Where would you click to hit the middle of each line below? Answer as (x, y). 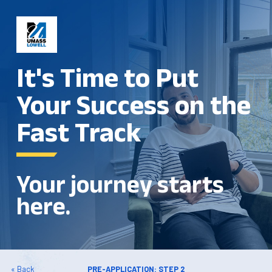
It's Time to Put (107, 77)
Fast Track (79, 132)
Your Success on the (134, 104)
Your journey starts (120, 184)
